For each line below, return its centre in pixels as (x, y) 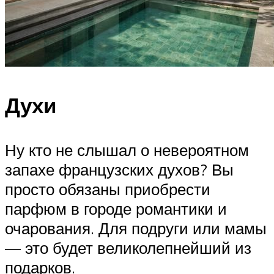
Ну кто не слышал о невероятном (127, 150)
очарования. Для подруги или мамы (136, 228)
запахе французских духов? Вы (119, 170)
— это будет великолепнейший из (128, 248)
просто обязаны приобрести (108, 189)
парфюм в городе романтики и (116, 209)
